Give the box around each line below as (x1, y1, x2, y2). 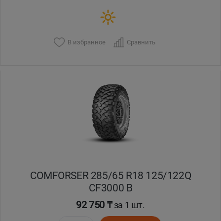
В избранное (67, 38, 106, 46)
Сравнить (126, 38, 155, 46)
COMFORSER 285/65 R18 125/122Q (30, 169, 191, 182)
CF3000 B (88, 182, 133, 194)
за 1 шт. (112, 200, 145, 211)
